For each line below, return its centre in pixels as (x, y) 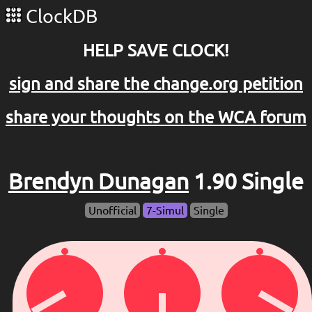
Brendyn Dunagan (99, 181)
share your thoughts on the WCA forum (156, 117)
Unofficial (112, 211)
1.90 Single (246, 181)
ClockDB (60, 16)
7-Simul (165, 211)
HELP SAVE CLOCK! (156, 50)
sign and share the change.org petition (156, 84)
